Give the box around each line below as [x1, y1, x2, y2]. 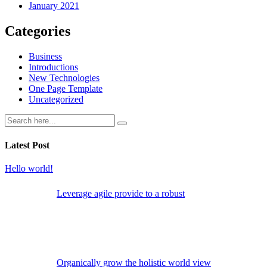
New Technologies [29, 73, 100, 83]
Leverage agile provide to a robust [57, 188, 185, 198]
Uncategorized [29, 94, 83, 105]
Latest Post [5, 139, 49, 150]
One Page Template [29, 83, 103, 94]
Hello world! [5, 163, 53, 173]
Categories [5, 23, 70, 39]
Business [29, 51, 62, 62]
